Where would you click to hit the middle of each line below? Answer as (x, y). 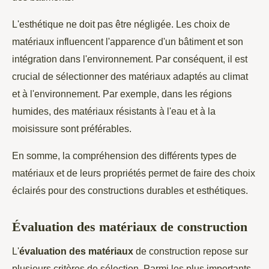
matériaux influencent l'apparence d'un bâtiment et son (128, 41)
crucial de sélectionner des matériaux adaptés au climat (130, 76)
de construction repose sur (191, 251)
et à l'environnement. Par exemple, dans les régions (122, 93)
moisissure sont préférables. (72, 128)
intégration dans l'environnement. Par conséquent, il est (130, 59)
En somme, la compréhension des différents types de (124, 155)
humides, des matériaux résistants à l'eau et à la (114, 111)
